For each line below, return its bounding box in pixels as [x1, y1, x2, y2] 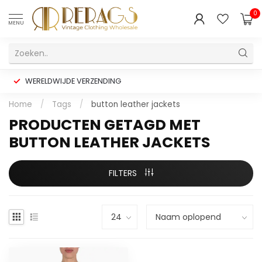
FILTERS [109, 167, 139, 179]
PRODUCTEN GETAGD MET [9, 115, 201, 135]
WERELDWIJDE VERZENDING [25, 75, 121, 87]
